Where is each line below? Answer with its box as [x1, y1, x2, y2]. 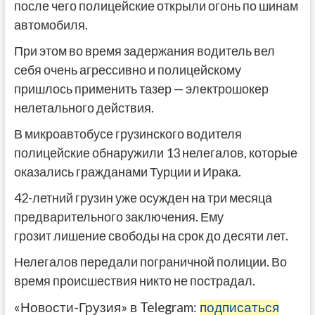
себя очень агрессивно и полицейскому [13, 61, 241, 77]
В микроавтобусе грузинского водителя [13, 125, 242, 141]
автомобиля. [13, 16, 88, 32]
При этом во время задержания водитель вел [13, 42, 275, 58]
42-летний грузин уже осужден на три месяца [13, 189, 272, 205]
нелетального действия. [13, 99, 154, 115]
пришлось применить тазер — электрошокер [13, 80, 271, 96]
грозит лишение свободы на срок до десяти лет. [13, 227, 288, 243]
